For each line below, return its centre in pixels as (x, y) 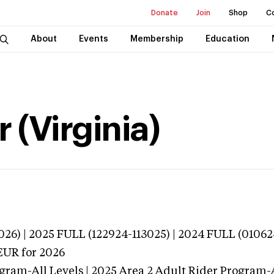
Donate (165, 13)
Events (93, 39)
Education (227, 39)
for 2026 (42, 253)
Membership (157, 39)
